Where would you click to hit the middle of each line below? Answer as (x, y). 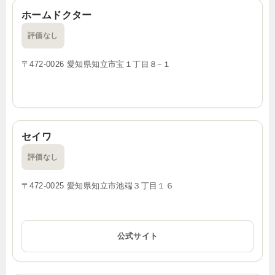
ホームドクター (57, 15)
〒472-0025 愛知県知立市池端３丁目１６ (98, 185)
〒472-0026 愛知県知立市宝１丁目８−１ (96, 64)
